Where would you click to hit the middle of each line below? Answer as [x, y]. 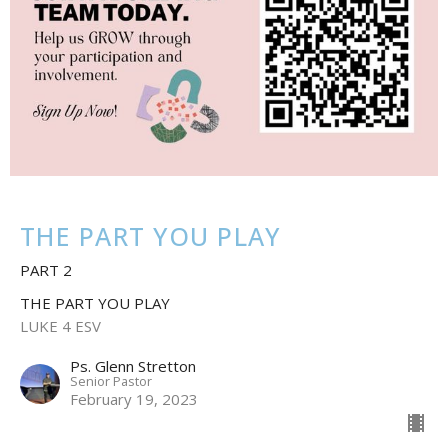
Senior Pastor [111, 380]
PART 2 [46, 269]
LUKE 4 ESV [60, 325]
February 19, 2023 [134, 398]
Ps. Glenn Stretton [133, 365]
